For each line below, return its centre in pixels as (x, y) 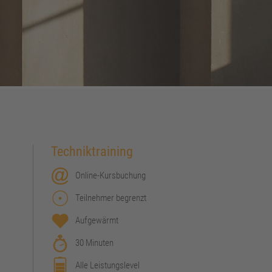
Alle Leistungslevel (107, 265)
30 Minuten (94, 243)
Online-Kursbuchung (110, 175)
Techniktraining (92, 151)
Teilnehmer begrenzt (110, 198)
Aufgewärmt (97, 220)
